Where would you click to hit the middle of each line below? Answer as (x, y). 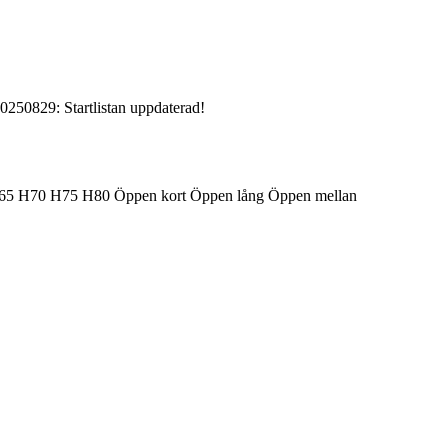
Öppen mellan (312, 195)
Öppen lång (229, 195)
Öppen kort (152, 195)
